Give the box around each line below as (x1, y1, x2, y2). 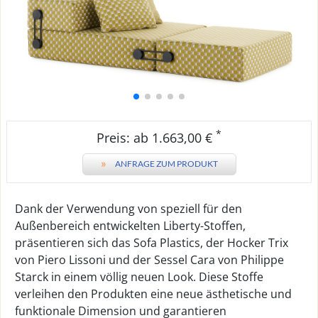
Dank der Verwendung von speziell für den (15, 201, 242, 216)
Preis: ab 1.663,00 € (97, 129, 216, 146)
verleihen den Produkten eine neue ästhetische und (15, 286, 292, 302)
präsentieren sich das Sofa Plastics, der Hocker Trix (15, 235, 288, 251)
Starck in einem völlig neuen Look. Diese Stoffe (15, 269, 263, 285)
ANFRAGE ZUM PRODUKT (114, 158, 218, 169)
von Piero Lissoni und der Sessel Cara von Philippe (15, 252, 284, 268)
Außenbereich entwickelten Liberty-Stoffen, (15, 218, 246, 234)
